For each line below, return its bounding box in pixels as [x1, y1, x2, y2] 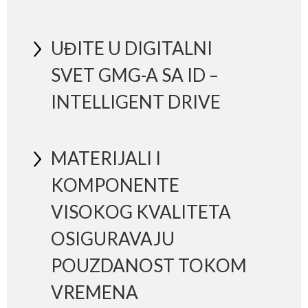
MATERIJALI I [50, 147, 161, 170]
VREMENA [50, 281, 138, 304]
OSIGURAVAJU [50, 228, 175, 250]
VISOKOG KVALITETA [50, 201, 231, 223]
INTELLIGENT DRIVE [50, 91, 221, 113]
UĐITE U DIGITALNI [50, 37, 212, 60]
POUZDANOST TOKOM [50, 254, 247, 277]
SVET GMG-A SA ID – [50, 64, 219, 87]
